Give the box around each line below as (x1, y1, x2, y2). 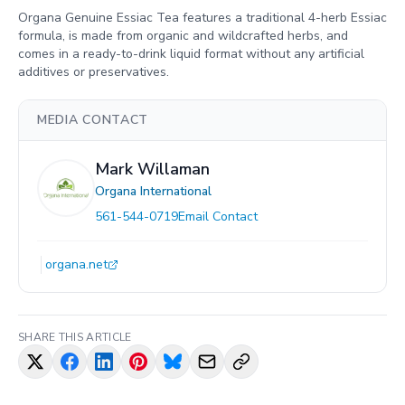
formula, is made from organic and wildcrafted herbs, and (18, 27, 348, 45)
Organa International (95, 183, 212, 201)
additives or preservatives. (18, 63, 169, 81)
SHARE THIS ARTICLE (18, 330, 132, 345)
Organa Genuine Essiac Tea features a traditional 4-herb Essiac (18, 9, 387, 27)
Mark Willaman (95, 158, 210, 181)
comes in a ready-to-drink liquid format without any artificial (18, 45, 364, 63)
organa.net (45, 256, 108, 274)
